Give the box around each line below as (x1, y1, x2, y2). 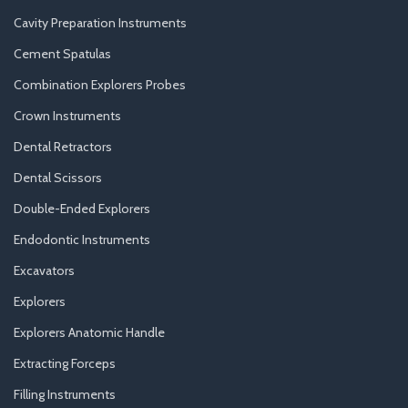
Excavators (14, 261, 75, 279)
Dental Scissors (14, 168, 102, 186)
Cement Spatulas (14, 45, 111, 62)
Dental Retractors (14, 138, 112, 155)
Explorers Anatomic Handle (14, 323, 165, 341)
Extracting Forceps (14, 354, 116, 372)
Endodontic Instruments (14, 230, 150, 248)
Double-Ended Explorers (14, 199, 150, 217)
